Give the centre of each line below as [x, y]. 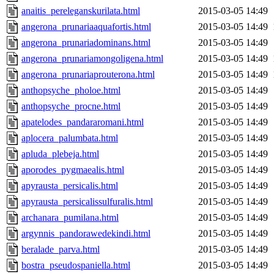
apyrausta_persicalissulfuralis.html [87, 202]
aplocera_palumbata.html [70, 138]
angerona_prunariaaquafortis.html [86, 27]
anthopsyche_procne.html [71, 106]
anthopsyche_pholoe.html [71, 91]
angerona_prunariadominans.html [86, 43]
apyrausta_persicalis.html [70, 186]
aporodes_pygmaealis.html [73, 170]
